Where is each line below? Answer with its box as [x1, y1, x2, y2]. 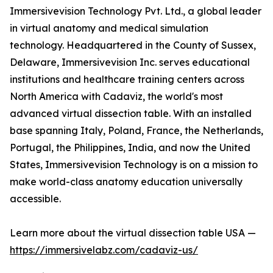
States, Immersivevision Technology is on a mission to [10, 158, 258, 171]
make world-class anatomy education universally [10, 175, 243, 188]
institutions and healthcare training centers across [10, 73, 244, 86]
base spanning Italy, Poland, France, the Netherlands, [10, 124, 263, 137]
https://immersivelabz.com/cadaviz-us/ [10, 244, 198, 257]
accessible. [10, 193, 61, 205]
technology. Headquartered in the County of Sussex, [10, 39, 256, 52]
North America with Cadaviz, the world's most [10, 90, 223, 103]
